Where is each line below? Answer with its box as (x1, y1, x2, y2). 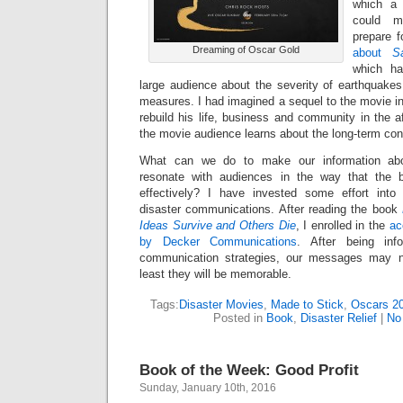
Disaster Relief (300, 311, 377, 325)
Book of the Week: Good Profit (139, 361, 359, 379)
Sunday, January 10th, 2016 (139, 381, 276, 394)
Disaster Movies (179, 298, 264, 311)
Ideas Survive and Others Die (139, 219, 296, 232)
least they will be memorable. (139, 267, 291, 281)
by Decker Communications (139, 235, 298, 248)
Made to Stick (271, 298, 344, 311)
